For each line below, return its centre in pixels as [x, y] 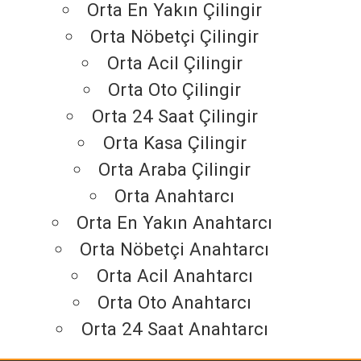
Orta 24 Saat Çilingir [174, 116]
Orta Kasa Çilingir [174, 143]
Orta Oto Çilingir [175, 90]
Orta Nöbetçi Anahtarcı [175, 249]
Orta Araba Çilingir [175, 170]
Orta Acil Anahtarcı [174, 276]
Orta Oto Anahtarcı [175, 303]
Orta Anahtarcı [175, 196]
